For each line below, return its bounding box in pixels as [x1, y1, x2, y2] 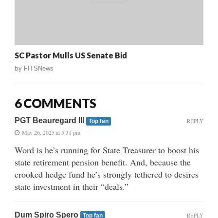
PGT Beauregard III [15, 116, 86, 125]
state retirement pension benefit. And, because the [15, 156, 191, 168]
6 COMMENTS [15, 95, 96, 111]
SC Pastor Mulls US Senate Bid [15, 51, 127, 60]
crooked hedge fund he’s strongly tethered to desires [15, 168, 199, 181]
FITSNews [24, 65, 54, 73]
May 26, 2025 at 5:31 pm [22, 128, 80, 137]
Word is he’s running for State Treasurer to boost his [15, 144, 199, 156]
